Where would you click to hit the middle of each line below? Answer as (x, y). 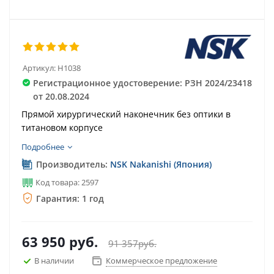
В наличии (54, 260)
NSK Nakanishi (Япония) (161, 164)
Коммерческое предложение (161, 261)
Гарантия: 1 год (69, 198)
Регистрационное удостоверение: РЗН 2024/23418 (142, 83)
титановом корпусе (62, 128)
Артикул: (39, 68)
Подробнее (43, 147)
